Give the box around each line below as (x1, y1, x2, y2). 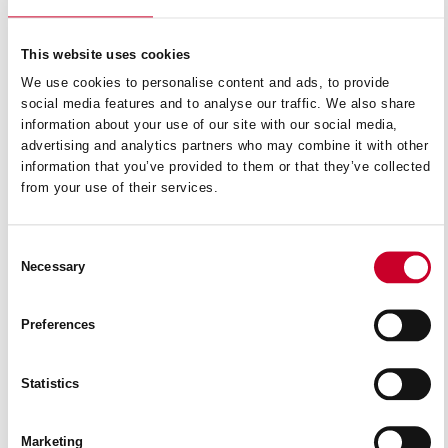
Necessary (21, 259, 86, 275)
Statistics (21, 376, 80, 391)
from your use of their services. (21, 180, 219, 195)
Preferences (21, 317, 96, 333)
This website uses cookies (21, 47, 191, 63)
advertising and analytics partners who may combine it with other (21, 138, 429, 153)
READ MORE (190, 401, 258, 421)
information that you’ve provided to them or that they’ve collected (21, 159, 431, 174)
